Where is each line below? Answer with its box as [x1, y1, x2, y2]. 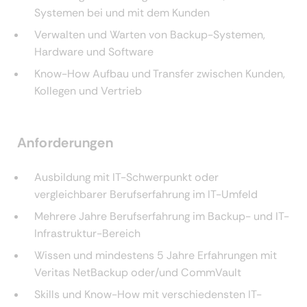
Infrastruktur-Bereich [34, 226, 140, 241]
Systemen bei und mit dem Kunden [34, 5, 210, 21]
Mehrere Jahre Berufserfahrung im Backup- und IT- [34, 209, 289, 224]
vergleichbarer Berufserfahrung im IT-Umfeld [34, 187, 258, 202]
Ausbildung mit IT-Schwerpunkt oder [34, 170, 219, 185]
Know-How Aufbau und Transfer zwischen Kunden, [34, 66, 285, 82]
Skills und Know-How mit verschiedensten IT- [34, 287, 262, 302]
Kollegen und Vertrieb [34, 84, 142, 99]
